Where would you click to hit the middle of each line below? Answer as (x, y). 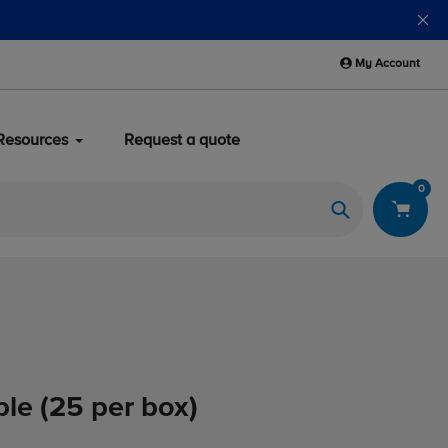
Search (364, 232)
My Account (387, 64)
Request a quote (182, 141)
